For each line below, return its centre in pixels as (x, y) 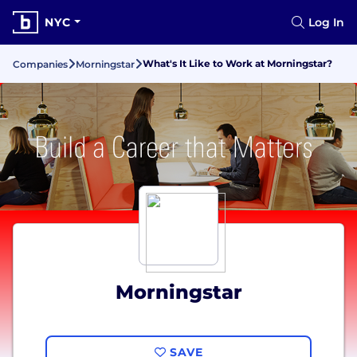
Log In (326, 22)
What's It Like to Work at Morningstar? (237, 63)
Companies (40, 64)
